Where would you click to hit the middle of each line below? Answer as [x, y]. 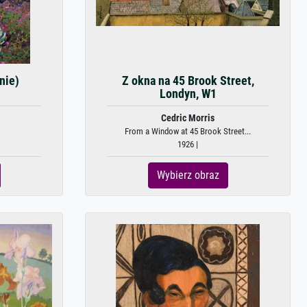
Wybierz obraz [188, 175]
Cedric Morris [188, 118]
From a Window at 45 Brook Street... [188, 131]
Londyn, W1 [188, 94]
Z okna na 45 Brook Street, [188, 81]
